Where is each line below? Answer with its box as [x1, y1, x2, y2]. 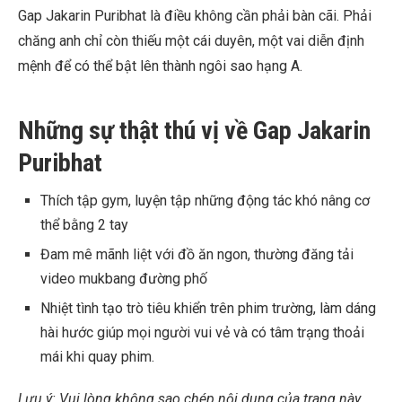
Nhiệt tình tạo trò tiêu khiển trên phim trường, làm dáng [40, 300, 376, 318]
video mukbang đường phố [40, 270, 207, 288]
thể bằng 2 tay [40, 216, 128, 234]
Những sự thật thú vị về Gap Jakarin [18, 116, 371, 146]
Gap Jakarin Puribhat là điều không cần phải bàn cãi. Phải [18, 7, 371, 25]
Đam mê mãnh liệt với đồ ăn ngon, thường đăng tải [40, 246, 354, 264]
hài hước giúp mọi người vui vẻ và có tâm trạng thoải [40, 324, 364, 342]
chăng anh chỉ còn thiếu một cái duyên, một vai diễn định [18, 32, 364, 50]
